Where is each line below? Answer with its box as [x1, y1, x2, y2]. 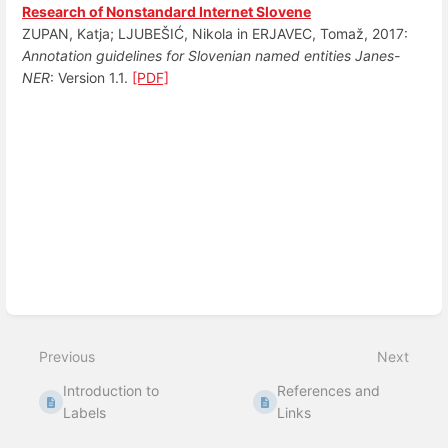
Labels [63, 404, 107, 422]
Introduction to [63, 382, 160, 400]
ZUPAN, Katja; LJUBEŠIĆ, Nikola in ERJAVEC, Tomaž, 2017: [22, 25, 408, 42]
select [28, 143, 67, 161]
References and [277, 382, 381, 400]
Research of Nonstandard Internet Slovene [22, 3, 311, 20]
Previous [39, 348, 95, 366]
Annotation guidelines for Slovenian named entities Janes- [22, 47, 400, 64]
